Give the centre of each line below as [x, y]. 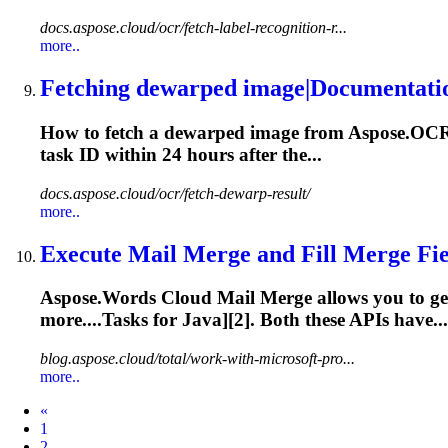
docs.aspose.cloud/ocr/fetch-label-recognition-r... [193, 28]
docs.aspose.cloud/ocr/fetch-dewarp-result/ [175, 193]
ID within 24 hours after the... [198, 154]
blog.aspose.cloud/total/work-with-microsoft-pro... [197, 359]
